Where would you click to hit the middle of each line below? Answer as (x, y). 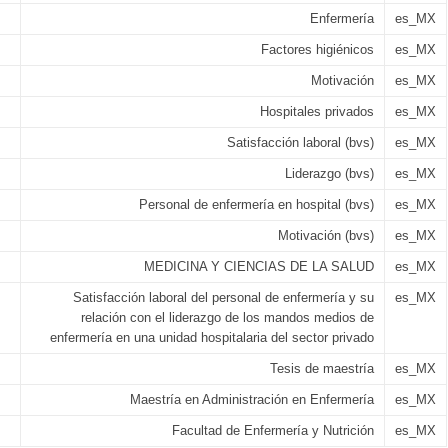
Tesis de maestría (322, 368)
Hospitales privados (317, 111)
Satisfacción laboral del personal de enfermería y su (223, 297)
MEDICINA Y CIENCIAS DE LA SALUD (259, 266)
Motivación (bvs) (326, 235)
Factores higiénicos (317, 49)
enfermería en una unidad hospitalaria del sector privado (212, 337)
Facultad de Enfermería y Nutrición (273, 430)
